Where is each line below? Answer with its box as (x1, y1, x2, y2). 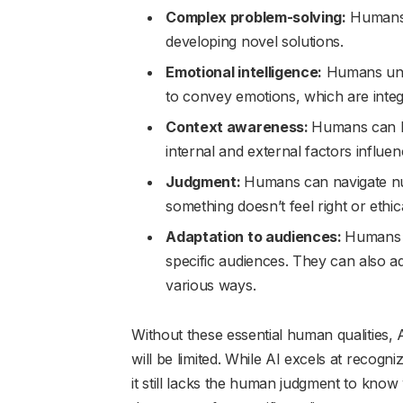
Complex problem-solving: (166, 7, 346, 26)
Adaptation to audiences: (166, 227, 345, 246)
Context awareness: (166, 117, 312, 136)
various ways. (166, 275, 256, 294)
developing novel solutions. (166, 31, 344, 50)
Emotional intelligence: (166, 62, 323, 81)
